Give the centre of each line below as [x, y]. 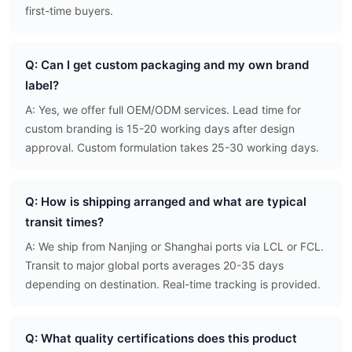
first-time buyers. [69, 11]
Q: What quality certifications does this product [161, 339]
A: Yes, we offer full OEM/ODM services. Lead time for [163, 110]
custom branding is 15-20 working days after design [160, 129]
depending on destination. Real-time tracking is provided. [173, 284]
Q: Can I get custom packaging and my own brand [167, 65]
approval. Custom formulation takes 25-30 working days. [172, 148]
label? [42, 86]
